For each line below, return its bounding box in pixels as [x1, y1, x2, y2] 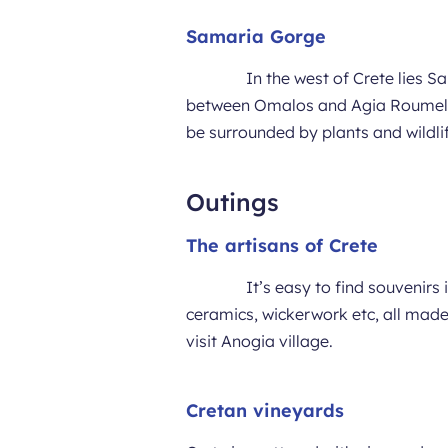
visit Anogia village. [186, 331, 334, 351]
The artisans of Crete [186, 234, 379, 257]
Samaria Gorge [186, 25, 327, 48]
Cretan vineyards [186, 399, 345, 422]
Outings [186, 187, 280, 217]
